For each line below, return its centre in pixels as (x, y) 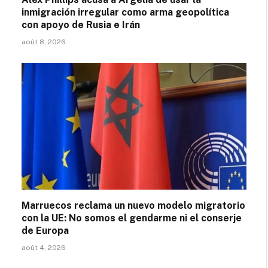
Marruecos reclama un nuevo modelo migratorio (133, 205)
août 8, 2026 (44, 42)
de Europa (45, 230)
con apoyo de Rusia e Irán (81, 25)
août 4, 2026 (44, 247)
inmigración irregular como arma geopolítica (125, 13)
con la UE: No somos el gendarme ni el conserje (132, 218)
